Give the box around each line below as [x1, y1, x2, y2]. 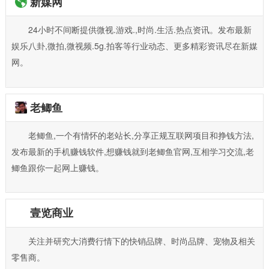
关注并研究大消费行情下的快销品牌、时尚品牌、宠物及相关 [28, 234, 255, 247]
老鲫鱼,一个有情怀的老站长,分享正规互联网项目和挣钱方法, [28, 128, 254, 141]
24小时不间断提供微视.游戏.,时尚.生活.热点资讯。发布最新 [28, 23, 252, 36]
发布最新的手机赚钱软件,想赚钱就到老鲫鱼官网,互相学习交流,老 [11, 145, 254, 157]
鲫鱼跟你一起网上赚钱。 [11, 161, 104, 174]
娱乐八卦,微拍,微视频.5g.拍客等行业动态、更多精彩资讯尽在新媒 [11, 40, 258, 52]
